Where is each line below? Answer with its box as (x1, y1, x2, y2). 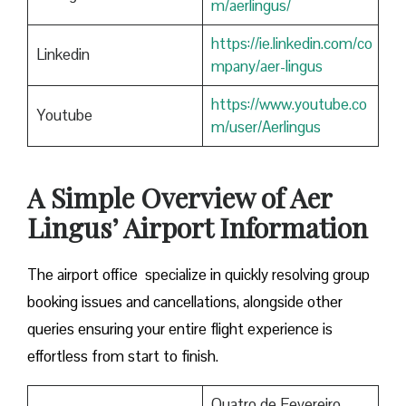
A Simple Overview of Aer (27, 179, 332, 217)
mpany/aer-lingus (210, 56, 323, 77)
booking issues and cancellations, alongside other (27, 292, 343, 313)
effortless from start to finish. (27, 346, 218, 367)
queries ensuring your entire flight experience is (27, 319, 333, 340)
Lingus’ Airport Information (27, 209, 368, 246)
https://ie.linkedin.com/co (210, 34, 372, 54)
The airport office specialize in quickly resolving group (27, 265, 370, 285)
